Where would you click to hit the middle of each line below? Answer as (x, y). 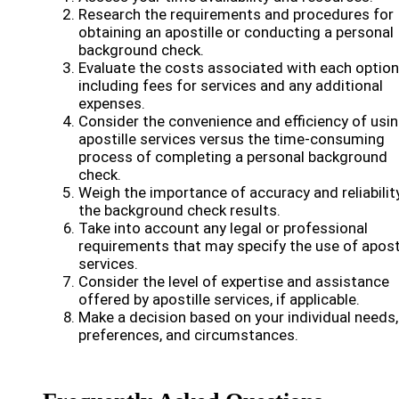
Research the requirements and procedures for (236, 14)
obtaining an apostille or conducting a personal (236, 32)
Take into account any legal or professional (223, 228)
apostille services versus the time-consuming (232, 139)
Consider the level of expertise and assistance (234, 281)
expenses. (112, 103)
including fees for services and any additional (231, 85)
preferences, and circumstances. (188, 335)
